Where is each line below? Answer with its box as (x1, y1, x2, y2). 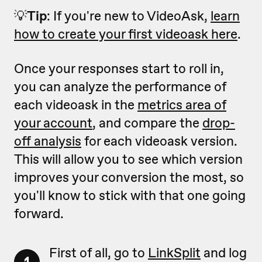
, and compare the (92, 114, 202, 132)
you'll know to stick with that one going (14, 187, 246, 204)
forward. (14, 205, 64, 222)
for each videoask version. (81, 132, 237, 150)
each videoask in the (14, 96, 137, 113)
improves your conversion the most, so (14, 168, 244, 186)
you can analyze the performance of (14, 78, 226, 95)
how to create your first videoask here (14, 25, 237, 43)
